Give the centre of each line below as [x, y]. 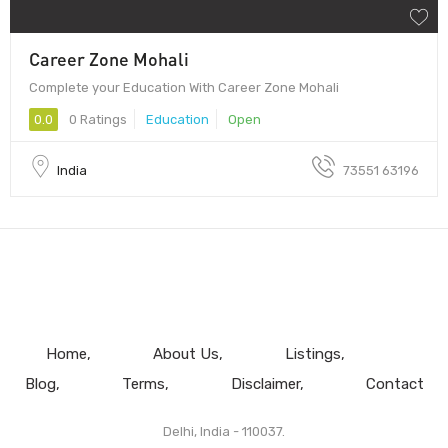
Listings [312, 353]
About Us [185, 353]
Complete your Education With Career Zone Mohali [184, 87]
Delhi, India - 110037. [224, 431]
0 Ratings [96, 119]
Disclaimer [265, 383]
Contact [394, 383]
